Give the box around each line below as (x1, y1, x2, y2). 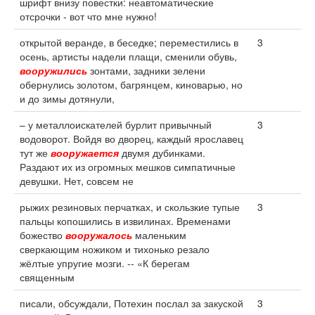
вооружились (20, 63, 87, 77)
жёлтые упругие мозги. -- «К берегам (20, 256, 190, 270)
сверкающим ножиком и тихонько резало (20, 242, 210, 256)
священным (20, 270, 75, 284)
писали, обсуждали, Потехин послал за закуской (20, 296, 243, 310)
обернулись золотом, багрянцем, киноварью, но (20, 77, 243, 91)
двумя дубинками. (119, 146, 205, 160)
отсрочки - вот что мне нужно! (20, 9, 157, 23)
